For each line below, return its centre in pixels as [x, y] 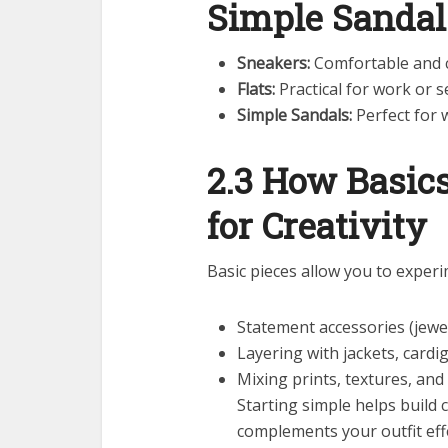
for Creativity [317, 224]
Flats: [256, 88]
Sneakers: [273, 62]
